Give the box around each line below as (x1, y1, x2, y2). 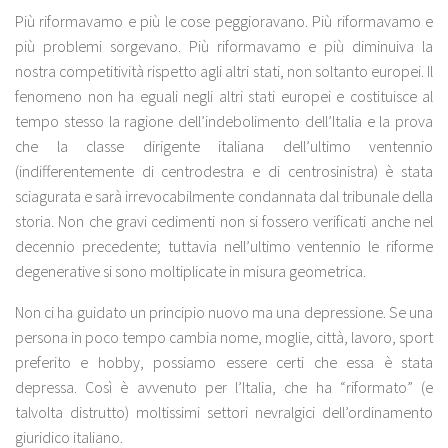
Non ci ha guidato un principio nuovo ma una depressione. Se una (15, 302, 433, 323)
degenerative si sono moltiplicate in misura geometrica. (15, 261, 366, 282)
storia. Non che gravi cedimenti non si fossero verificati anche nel (15, 211, 433, 232)
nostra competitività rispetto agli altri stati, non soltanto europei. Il (15, 61, 433, 82)
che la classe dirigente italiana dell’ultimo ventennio (15, 136, 433, 157)
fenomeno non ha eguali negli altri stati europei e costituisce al (15, 86, 433, 107)
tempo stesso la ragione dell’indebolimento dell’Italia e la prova (15, 111, 433, 132)
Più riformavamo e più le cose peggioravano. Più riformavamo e (15, 11, 433, 32)
